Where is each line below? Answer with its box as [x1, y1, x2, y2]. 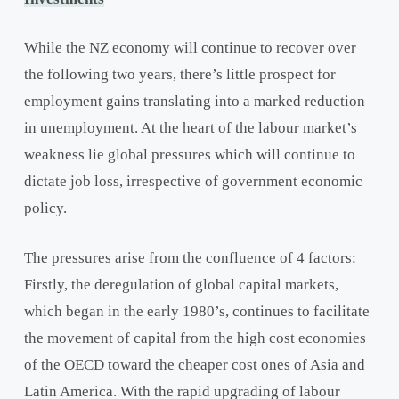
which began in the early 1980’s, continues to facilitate [23, 302, 370, 320]
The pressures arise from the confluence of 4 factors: [23, 248, 356, 266]
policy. [23, 199, 67, 217]
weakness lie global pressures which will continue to [23, 146, 355, 164]
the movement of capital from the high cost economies [23, 329, 366, 346]
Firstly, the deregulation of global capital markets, [23, 275, 338, 293]
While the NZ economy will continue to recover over [23, 39, 356, 57]
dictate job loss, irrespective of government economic [23, 173, 362, 191]
